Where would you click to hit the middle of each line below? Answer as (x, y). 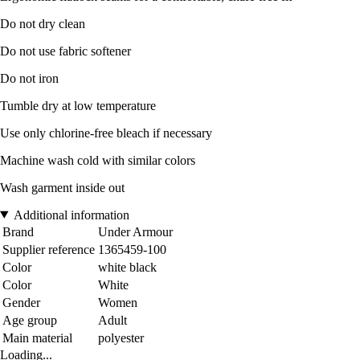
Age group (30, 320)
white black (127, 267)
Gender (21, 302)
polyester (121, 337)
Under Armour (135, 231)
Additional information (71, 215)
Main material (37, 337)
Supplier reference (49, 249)
